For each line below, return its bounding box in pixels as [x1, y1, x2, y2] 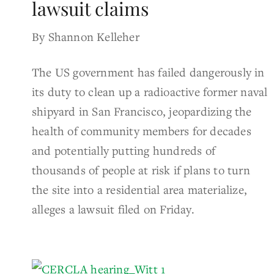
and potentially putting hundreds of [32, 142, 215, 158]
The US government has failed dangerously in [32, 64, 265, 80]
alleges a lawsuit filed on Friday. [32, 201, 194, 217]
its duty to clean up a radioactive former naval [32, 83, 268, 99]
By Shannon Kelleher [32, 28, 139, 44]
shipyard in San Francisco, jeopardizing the [32, 103, 252, 119]
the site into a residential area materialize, [32, 181, 248, 197]
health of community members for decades [32, 122, 251, 138]
